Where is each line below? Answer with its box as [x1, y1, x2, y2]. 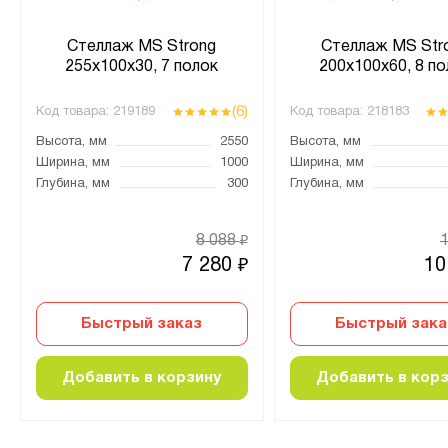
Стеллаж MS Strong [67, 39, 217, 54]
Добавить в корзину [62, 370, 222, 385]
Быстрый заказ [81, 316, 203, 331]
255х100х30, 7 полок [65, 59, 219, 74]
